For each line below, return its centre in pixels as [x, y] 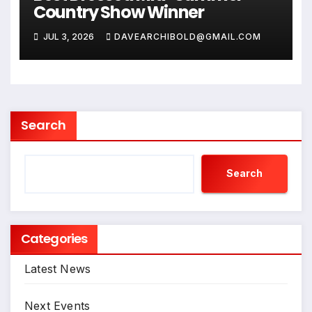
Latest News [58, 268]
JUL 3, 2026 [68, 37]
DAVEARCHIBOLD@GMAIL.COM [187, 37]
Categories [54, 238]
